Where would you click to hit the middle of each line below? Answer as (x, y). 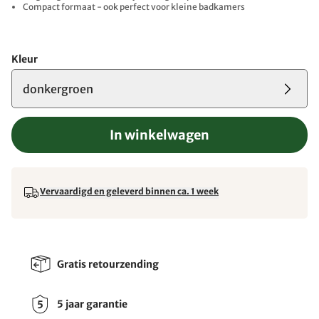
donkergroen (58, 89)
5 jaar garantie (92, 304)
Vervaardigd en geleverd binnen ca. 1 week (129, 191)
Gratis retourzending (108, 264)
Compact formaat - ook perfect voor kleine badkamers (134, 7)
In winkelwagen (159, 135)
